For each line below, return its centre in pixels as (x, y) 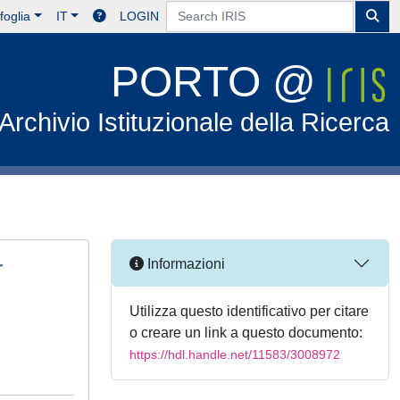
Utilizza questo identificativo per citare (249, 311)
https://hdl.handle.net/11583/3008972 (235, 354)
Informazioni (184, 263)
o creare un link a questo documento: (246, 333)
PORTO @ (220, 82)
